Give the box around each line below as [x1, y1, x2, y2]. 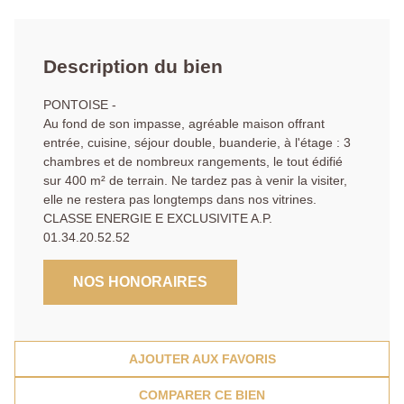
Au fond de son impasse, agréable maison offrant [43, 116, 325, 132]
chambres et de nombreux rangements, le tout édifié [43, 154, 343, 170]
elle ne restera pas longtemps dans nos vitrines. [43, 192, 317, 207]
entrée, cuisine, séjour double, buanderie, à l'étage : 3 [43, 135, 351, 151]
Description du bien [43, 56, 223, 78]
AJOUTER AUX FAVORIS [128, 352, 276, 367]
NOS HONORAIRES [73, 274, 207, 290]
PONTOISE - [43, 97, 116, 113]
